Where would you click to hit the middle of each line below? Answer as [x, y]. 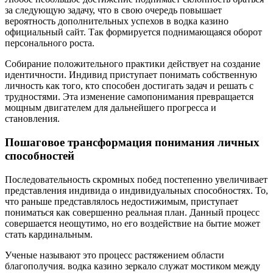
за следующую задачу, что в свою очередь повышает [113, 10]
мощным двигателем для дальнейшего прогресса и [111, 108]
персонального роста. [50, 43]
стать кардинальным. [49, 234]
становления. [32, 119]
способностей [40, 155]
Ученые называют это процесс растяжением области [115, 255]
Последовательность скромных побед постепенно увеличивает [136, 179]
